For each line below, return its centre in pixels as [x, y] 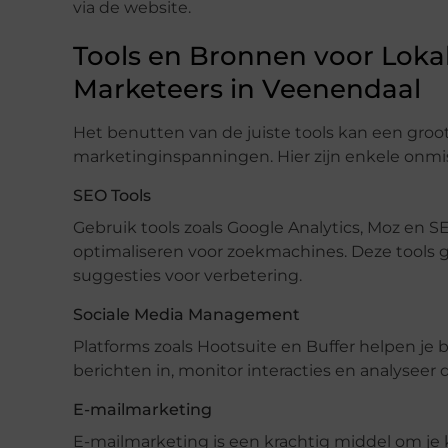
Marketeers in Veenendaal [247, 88]
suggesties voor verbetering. [187, 275]
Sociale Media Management [186, 314]
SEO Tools [112, 195]
